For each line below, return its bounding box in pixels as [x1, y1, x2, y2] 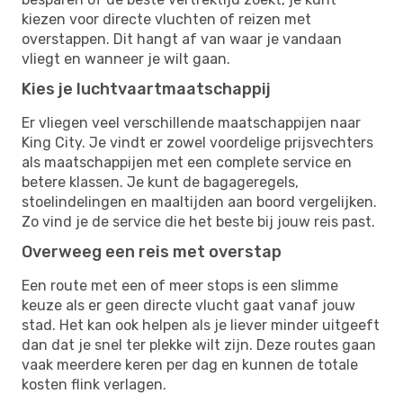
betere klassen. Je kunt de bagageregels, [22, 173, 299, 191]
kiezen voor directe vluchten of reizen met [22, 10, 311, 28]
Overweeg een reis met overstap [22, 241, 282, 262]
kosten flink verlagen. [22, 375, 166, 393]
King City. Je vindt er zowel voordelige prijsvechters [22, 133, 373, 151]
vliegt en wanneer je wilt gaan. [22, 49, 230, 67]
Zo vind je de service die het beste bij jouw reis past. [22, 212, 375, 230]
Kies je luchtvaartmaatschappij [22, 78, 271, 99]
